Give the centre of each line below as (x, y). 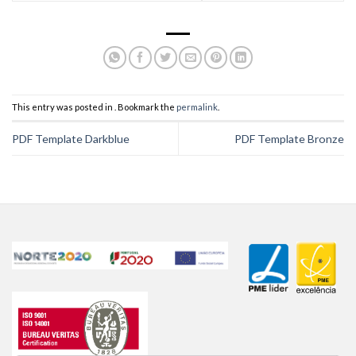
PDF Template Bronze (289, 138)
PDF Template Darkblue (71, 138)
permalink (197, 107)
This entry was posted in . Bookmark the (94, 107)
